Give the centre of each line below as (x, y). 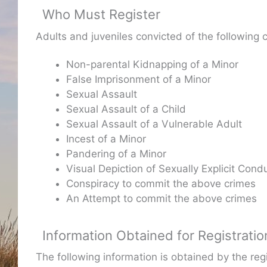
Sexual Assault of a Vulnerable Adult (154, 124)
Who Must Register (102, 15)
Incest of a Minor (106, 139)
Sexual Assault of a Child (126, 109)
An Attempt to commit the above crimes (162, 198)
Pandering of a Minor (116, 153)
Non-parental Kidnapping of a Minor (152, 64)
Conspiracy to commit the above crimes (161, 183)
